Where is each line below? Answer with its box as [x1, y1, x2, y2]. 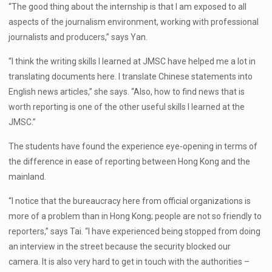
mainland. [8, 172, 47, 182]
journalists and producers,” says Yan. [8, 32, 148, 42]
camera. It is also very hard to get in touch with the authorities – [8, 257, 250, 267]
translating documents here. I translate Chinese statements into [8, 72, 253, 81]
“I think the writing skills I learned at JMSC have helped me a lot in [8, 56, 256, 66]
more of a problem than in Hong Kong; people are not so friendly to [8, 211, 262, 221]
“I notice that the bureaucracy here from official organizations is [8, 196, 251, 206]
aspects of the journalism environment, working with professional [8, 17, 259, 27]
